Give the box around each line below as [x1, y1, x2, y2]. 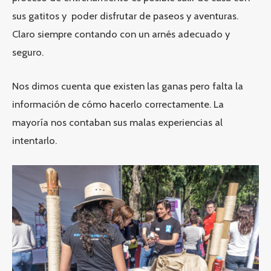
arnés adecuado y [152, 27, 230, 40]
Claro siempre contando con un [12, 27, 152, 40]
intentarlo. [12, 134, 57, 146]
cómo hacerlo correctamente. [79, 97, 211, 110]
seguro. [12, 45, 44, 58]
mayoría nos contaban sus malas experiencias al [12, 116, 223, 128]
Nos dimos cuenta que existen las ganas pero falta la [12, 79, 243, 92]
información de [12, 97, 79, 110]
